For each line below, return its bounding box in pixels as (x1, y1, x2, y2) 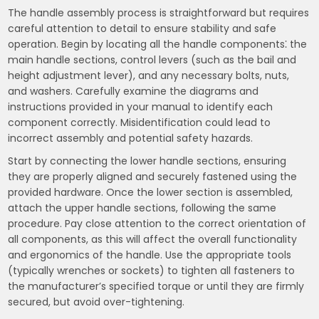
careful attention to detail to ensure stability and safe (8, 21, 277, 36)
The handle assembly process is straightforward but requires (8, 6, 310, 20)
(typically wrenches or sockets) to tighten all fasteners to (8, 263, 296, 278)
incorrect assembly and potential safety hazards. (8, 131, 253, 145)
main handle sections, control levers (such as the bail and (8, 53, 297, 67)
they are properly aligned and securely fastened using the (8, 169, 298, 184)
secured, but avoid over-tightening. (8, 295, 185, 309)
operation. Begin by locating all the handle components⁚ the (8, 37, 308, 51)
